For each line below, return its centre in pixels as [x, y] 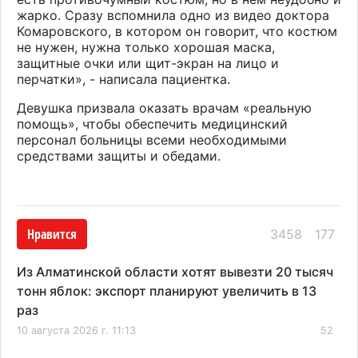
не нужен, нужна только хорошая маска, [146, 47]
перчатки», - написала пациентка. [123, 79]
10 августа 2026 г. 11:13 [76, 330]
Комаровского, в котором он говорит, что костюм [177, 31]
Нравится [52, 234]
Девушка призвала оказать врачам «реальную [164, 107]
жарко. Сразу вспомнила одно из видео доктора [173, 15]
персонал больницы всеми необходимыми [152, 139]
